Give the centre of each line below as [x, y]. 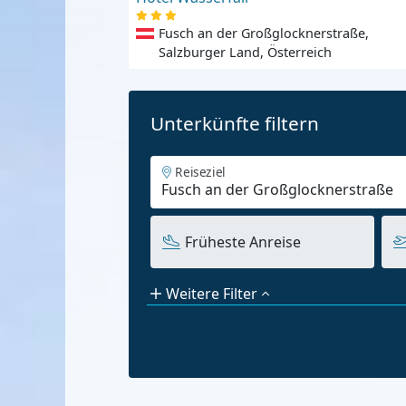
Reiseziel [200, 172]
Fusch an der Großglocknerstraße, [263, 34]
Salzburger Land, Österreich [245, 53]
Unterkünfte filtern [235, 124]
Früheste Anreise [242, 242]
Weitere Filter [211, 294]
